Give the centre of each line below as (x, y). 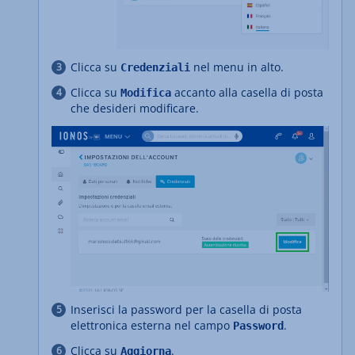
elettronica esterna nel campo (152, 325)
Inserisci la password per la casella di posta (186, 309)
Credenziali (155, 67)
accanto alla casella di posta (247, 92)
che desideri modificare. (135, 108)
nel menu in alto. (237, 67)
